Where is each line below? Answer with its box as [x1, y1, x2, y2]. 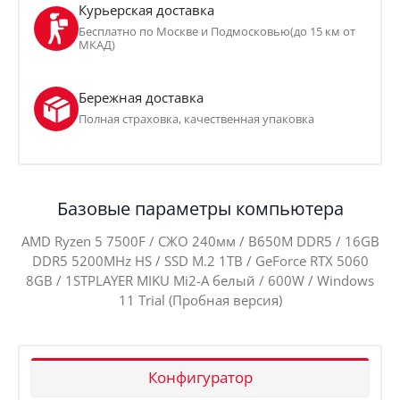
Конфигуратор [147, 366, 253, 387]
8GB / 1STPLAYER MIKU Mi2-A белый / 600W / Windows [26, 271, 374, 289]
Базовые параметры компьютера [56, 196, 344, 221]
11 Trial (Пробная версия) [118, 290, 282, 309]
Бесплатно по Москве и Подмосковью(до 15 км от [79, 23, 355, 40]
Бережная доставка [79, 87, 204, 106]
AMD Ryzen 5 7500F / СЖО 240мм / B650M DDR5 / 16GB [21, 231, 379, 250]
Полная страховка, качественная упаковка [79, 110, 314, 127]
